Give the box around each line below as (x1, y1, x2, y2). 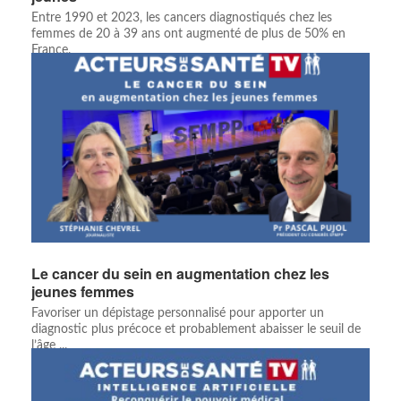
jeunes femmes (31, 281, 134, 303)
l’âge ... (31, 339, 67, 353)
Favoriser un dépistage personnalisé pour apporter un (31, 307, 324, 320)
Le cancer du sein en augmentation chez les (31, 263, 329, 285)
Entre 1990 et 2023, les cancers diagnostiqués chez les (31, 12, 332, 25)
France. (31, 44, 71, 57)
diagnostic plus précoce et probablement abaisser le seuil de (31, 323, 361, 337)
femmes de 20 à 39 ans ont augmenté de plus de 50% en (31, 28, 346, 41)
